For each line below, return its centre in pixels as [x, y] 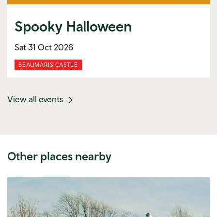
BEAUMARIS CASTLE [48, 65]
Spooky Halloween [73, 26]
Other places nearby [59, 156]
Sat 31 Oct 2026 [44, 47]
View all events [36, 99]
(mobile [88, 99]
